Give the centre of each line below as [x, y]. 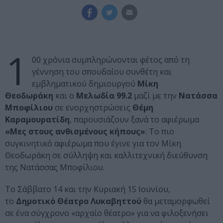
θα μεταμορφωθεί [176, 201]
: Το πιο [160, 132]
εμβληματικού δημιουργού [84, 84]
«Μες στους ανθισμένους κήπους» [75, 132]
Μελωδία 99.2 [103, 96]
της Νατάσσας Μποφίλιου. [55, 167]
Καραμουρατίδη [37, 120]
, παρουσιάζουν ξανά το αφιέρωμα [134, 120]
